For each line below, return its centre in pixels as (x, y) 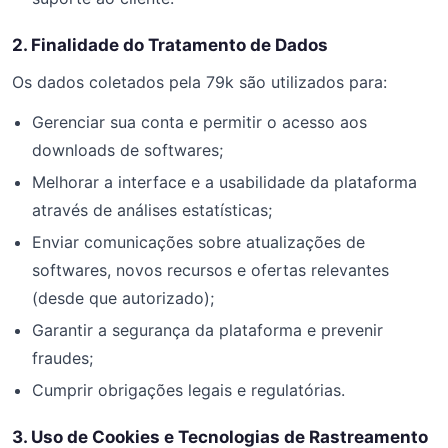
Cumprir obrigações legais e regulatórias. (188, 390)
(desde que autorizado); (123, 298)
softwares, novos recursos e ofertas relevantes (210, 270)
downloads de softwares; (127, 150)
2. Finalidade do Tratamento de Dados (170, 45)
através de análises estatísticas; (152, 210)
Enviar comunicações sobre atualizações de (198, 242)
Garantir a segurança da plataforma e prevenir (207, 330)
